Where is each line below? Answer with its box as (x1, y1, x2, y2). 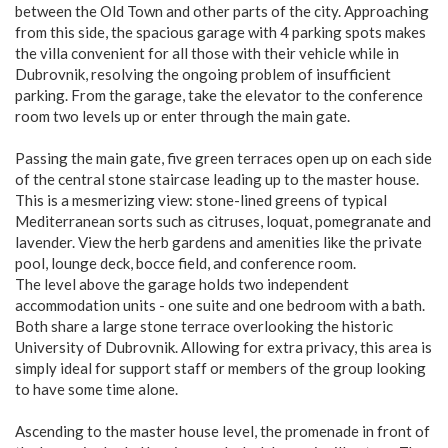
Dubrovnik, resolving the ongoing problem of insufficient (15, 65, 391, 83)
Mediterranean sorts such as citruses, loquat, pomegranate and (15, 212, 431, 230)
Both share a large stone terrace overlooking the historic (15, 317, 393, 335)
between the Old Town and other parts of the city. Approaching (15, 2, 429, 20)
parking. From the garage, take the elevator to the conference (15, 86, 423, 104)
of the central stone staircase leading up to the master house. (15, 170, 419, 188)
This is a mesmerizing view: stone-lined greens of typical (15, 191, 387, 209)
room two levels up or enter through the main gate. (15, 107, 350, 125)
